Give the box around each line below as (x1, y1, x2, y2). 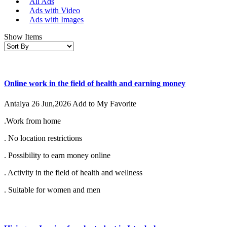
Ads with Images (29, 15, 84, 24)
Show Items (4, 32, 42, 42)
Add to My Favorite (72, 99, 136, 108)
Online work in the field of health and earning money (4, 79, 185, 88)
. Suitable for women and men (4, 185, 100, 194)
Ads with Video (29, 6, 80, 15)
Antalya (4, 99, 31, 108)
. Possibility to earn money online (4, 150, 110, 160)
